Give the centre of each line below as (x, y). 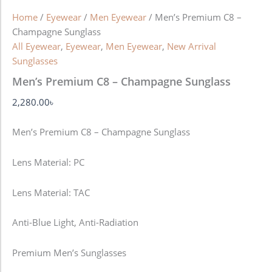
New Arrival (192, 46)
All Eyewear (36, 46)
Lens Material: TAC (51, 192)
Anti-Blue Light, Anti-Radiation (75, 223)
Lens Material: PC (48, 162)
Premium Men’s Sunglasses (69, 252)
